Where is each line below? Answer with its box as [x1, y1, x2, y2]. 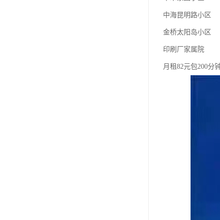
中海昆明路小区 [163, 11, 211, 19]
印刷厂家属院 [163, 45, 204, 53]
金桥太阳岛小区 [163, 28, 211, 36]
